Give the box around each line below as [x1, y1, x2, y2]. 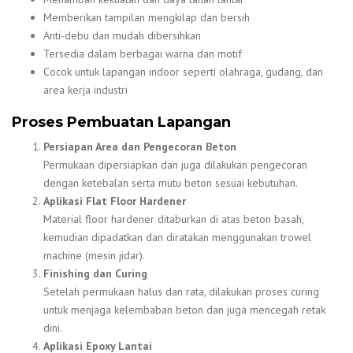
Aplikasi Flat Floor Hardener [43, 194, 186, 209]
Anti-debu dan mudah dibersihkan [43, 28, 201, 43]
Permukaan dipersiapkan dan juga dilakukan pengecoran [43, 158, 307, 173]
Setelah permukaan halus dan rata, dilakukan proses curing [43, 284, 319, 299]
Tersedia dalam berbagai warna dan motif [43, 46, 242, 61]
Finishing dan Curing [43, 266, 147, 281]
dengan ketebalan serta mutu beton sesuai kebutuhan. [43, 176, 298, 191]
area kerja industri [43, 82, 128, 97]
